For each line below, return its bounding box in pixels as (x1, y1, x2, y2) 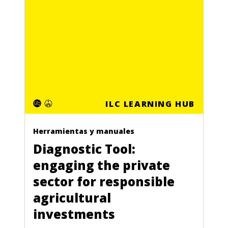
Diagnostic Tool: (33, 140, 135, 158)
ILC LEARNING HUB (105, 98, 195, 110)
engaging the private (33, 157, 170, 174)
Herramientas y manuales (33, 126, 134, 136)
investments (33, 206, 115, 223)
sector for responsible (33, 173, 175, 190)
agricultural (33, 189, 111, 207)
